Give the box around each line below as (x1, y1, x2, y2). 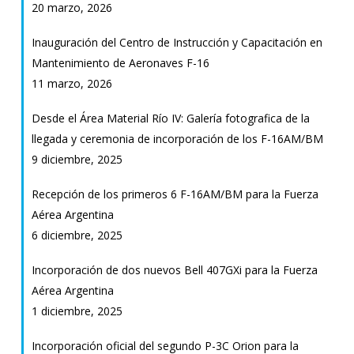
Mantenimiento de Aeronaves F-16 (31, 55, 209, 70)
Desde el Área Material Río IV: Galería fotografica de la (31, 110, 310, 126)
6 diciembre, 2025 (31, 227, 122, 243)
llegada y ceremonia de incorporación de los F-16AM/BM (31, 130, 323, 146)
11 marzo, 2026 (31, 75, 112, 91)
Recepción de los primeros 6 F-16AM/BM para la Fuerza (31, 186, 318, 201)
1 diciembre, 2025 (31, 303, 122, 318)
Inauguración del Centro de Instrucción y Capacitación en (31, 34, 322, 50)
